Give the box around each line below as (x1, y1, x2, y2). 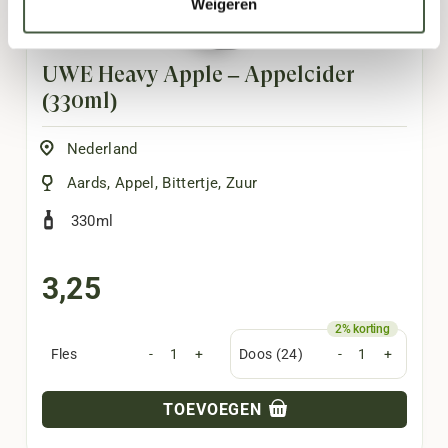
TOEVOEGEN (162, 399, 268, 419)
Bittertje (162, 174, 219, 193)
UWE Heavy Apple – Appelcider (41, 61, 355, 87)
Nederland (66, 140, 138, 159)
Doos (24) (239, 345, 304, 362)
